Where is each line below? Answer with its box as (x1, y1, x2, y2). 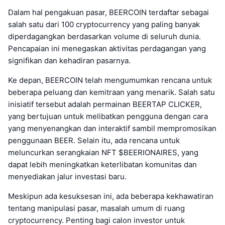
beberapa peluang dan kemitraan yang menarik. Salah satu (8, 87, 215, 97)
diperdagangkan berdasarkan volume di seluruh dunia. (8, 31, 201, 41)
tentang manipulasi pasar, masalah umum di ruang (8, 203, 185, 213)
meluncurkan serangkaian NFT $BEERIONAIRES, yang (8, 147, 198, 157)
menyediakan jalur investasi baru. (8, 171, 127, 181)
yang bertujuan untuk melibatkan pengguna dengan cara (8, 111, 208, 121)
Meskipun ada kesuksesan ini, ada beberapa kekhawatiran (8, 191, 213, 201)
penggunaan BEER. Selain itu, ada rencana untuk (8, 135, 180, 145)
